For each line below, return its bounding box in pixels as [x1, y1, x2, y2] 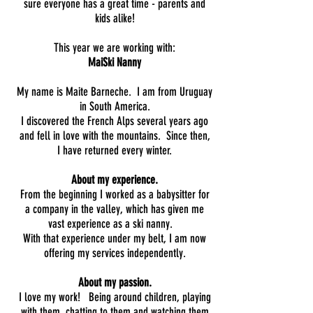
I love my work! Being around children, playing [18, 290, 211, 304]
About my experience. [71, 173, 158, 187]
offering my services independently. [43, 246, 186, 260]
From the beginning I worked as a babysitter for [20, 187, 210, 201]
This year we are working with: [54, 41, 175, 54]
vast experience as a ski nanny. [48, 217, 181, 231]
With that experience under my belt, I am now [23, 231, 206, 245]
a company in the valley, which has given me [25, 202, 204, 216]
